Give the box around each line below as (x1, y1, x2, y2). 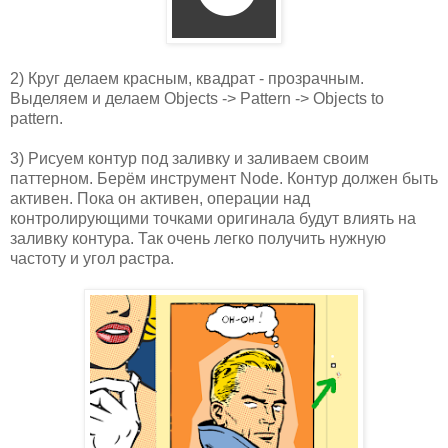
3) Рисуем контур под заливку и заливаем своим (10, 149, 369, 167)
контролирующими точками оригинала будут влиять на (10, 209, 416, 227)
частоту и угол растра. (10, 249, 178, 267)
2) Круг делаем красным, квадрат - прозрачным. (10, 69, 364, 87)
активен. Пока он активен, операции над (10, 189, 310, 207)
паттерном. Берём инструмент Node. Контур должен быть (10, 169, 438, 187)
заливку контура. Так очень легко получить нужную (10, 229, 386, 247)
